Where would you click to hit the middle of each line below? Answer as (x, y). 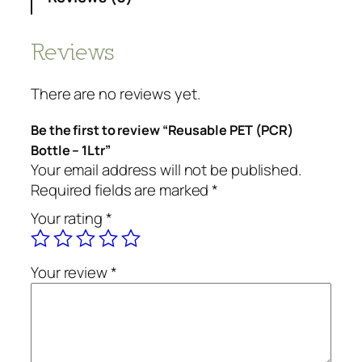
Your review (71, 272)
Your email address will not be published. (166, 169)
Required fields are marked (122, 189)
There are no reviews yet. (116, 93)
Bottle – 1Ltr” (71, 150)
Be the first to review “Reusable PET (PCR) (162, 130)
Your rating (68, 218)
